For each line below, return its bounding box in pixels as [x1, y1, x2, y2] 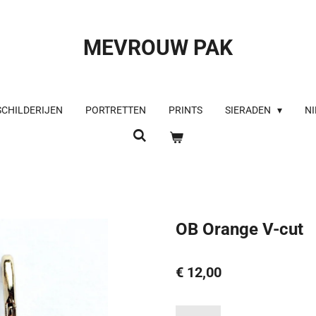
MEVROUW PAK [83, 35, 233, 60]
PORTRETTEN [85, 104, 146, 116]
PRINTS [168, 104, 202, 116]
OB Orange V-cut [176, 218, 303, 239]
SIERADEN [224, 104, 273, 116]
